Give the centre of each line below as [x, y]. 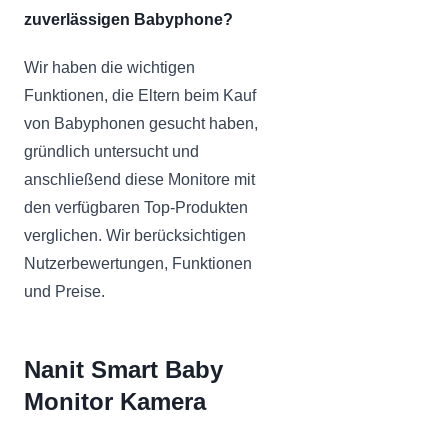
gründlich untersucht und [111, 151]
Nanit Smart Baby [123, 369]
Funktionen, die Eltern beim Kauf [140, 95]
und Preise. [64, 291]
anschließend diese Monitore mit [139, 179]
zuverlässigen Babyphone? [128, 19]
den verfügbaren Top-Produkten [136, 207]
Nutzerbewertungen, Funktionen [138, 263]
